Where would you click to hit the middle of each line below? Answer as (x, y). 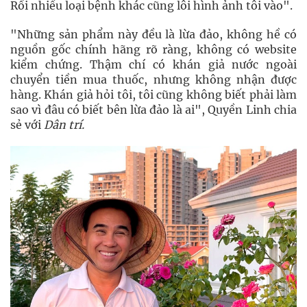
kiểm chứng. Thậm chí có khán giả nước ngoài (153, 64)
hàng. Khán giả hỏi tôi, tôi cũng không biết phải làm (153, 95)
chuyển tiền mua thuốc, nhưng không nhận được (153, 79)
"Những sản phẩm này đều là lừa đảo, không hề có (153, 34)
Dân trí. (63, 125)
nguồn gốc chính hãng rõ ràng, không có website (153, 49)
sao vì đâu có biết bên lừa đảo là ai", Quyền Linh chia (153, 110)
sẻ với (26, 125)
